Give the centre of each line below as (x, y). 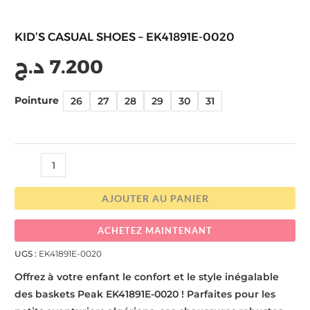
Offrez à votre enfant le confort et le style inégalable (147, 276)
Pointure (37, 100)
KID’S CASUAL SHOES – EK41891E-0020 (125, 37)
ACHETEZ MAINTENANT (155, 230)
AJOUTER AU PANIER (155, 198)
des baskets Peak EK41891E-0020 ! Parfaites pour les (145, 294)
